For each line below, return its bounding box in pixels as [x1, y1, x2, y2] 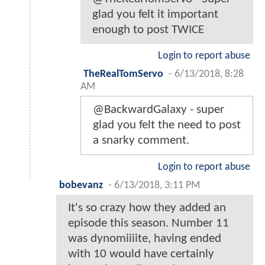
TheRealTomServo [83, 69, 163, 79]
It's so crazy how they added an [68, 201, 226, 214]
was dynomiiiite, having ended [68, 232, 221, 245]
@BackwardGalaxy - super [93, 103, 224, 116]
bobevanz [59, 180, 103, 190]
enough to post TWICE [92, 23, 204, 36]
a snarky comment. [93, 134, 189, 147]
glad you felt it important [92, 8, 218, 21]
